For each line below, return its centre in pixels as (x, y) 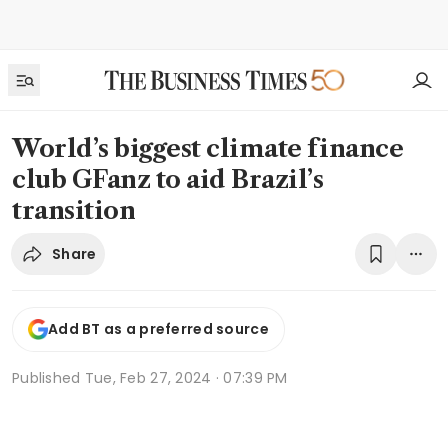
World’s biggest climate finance (208, 148)
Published (48, 377)
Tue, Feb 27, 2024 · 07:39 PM (186, 377)
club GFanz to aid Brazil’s (168, 179)
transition (74, 210)
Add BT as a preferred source (158, 329)
